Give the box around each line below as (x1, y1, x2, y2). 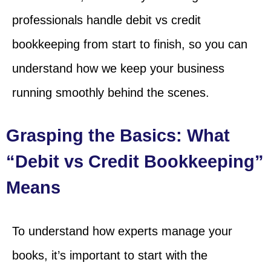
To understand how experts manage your (12, 224, 232, 238)
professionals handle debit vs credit (12, 13, 201, 27)
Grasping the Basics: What (6, 125, 230, 145)
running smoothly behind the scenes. (12, 85, 209, 99)
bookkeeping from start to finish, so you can (12, 37, 247, 51)
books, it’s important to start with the (12, 248, 207, 262)
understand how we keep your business (12, 61, 224, 75)
